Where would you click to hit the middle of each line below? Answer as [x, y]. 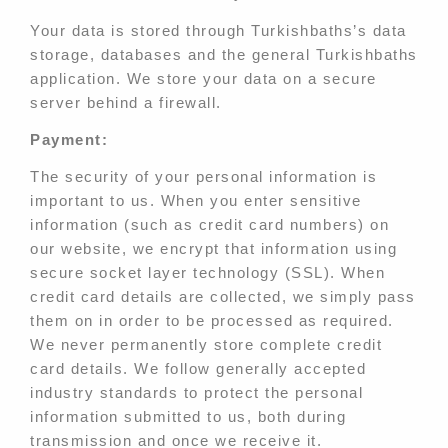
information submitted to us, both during [188, 416]
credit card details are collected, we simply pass [223, 296]
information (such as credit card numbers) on [209, 224]
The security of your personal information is [203, 176]
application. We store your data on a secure [203, 78]
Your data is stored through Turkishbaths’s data [218, 30]
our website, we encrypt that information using [213, 248]
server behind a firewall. [126, 102]
